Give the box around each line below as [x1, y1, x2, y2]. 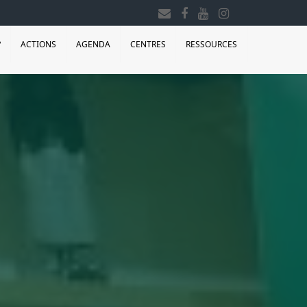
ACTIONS [21, 38, 56, 50]
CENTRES [130, 38, 166, 50]
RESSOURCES [186, 38, 237, 50]
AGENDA [76, 38, 110, 50]
